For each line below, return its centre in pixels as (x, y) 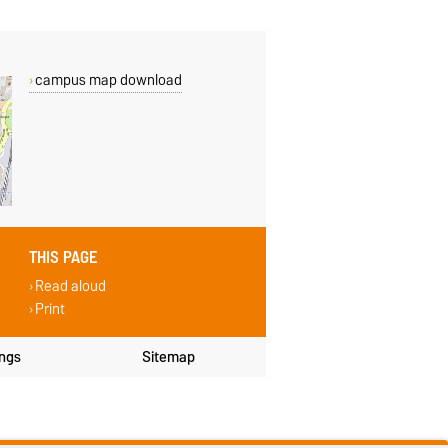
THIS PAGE (63, 256)
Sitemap (168, 357)
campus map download (108, 79)
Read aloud (70, 286)
